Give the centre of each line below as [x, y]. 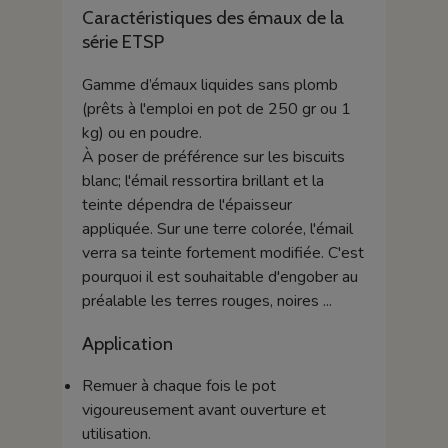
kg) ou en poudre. [141, 132]
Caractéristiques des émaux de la [212, 18]
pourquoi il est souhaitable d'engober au [219, 276]
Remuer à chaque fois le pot [178, 386]
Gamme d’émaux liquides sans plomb [209, 84]
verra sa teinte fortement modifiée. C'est [222, 252]
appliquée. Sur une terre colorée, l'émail [217, 228]
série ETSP [122, 42]
